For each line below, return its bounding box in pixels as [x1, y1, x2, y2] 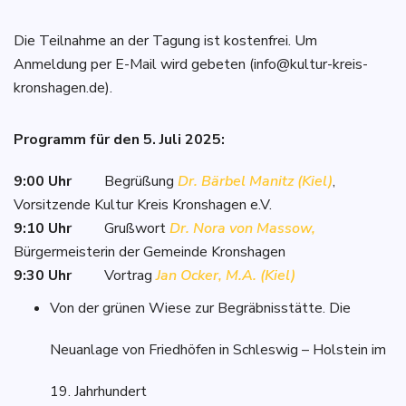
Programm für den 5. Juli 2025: [14, 129, 225, 150]
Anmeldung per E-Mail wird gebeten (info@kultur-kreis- [14, 53, 368, 74]
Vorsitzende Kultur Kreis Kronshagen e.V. [14, 194, 272, 215]
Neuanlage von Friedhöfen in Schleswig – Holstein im [50, 339, 386, 360]
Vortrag [72, 265, 156, 285]
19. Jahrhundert [50, 381, 147, 401]
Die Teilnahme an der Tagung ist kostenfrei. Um [14, 30, 317, 51]
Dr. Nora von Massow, [166, 217, 315, 238]
